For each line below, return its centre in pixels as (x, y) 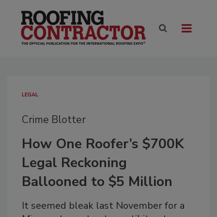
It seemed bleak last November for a (103, 206)
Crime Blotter (54, 120)
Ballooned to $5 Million (97, 182)
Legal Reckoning (74, 163)
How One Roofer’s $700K (103, 144)
